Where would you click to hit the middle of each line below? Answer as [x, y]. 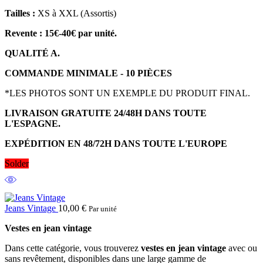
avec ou [242, 248]
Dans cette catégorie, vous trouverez [73, 248]
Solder [17, 163]
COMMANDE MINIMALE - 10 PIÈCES [88, 73]
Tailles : [20, 13]
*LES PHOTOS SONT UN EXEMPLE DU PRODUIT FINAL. [127, 93]
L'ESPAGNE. [33, 123]
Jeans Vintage [31, 208]
